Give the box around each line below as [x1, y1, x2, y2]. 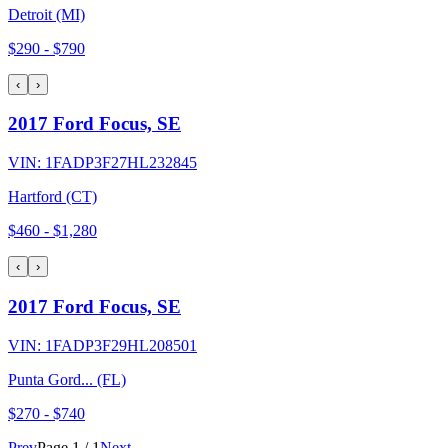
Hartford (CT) [8, 188, 97, 206]
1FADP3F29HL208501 [45, 336, 197, 354]
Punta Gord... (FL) [8, 370, 126, 388]
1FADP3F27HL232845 [45, 154, 197, 172]
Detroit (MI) [8, 5, 85, 23]
